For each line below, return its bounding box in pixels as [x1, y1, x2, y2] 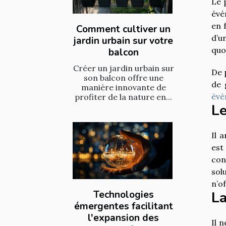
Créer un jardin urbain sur [73, 63, 174, 73]
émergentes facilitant [74, 199, 173, 213]
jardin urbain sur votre [74, 34, 173, 47]
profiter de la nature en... [75, 91, 172, 102]
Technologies [93, 188, 154, 201]
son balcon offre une [83, 72, 163, 83]
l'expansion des [88, 211, 159, 224]
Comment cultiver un [76, 22, 171, 36]
